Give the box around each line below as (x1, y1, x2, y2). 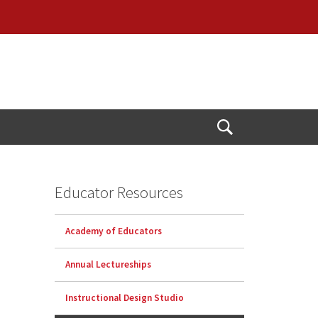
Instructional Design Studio (65, 292, 185, 305)
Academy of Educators (65, 225, 163, 238)
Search (224, 147, 257, 162)
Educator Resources (55, 182, 184, 203)
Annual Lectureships (65, 258, 152, 271)
